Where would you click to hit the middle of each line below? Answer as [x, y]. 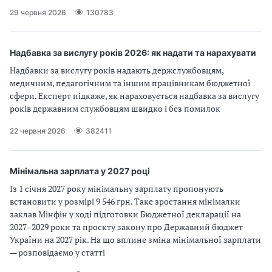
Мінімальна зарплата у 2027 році [80, 171]
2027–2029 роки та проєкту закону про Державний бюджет [126, 227]
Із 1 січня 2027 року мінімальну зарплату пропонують [117, 189]
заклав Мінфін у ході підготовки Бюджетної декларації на [125, 214]
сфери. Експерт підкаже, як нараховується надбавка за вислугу [134, 96]
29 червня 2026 [38, 12]
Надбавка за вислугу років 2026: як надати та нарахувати [133, 53]
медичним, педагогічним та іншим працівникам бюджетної [130, 83]
